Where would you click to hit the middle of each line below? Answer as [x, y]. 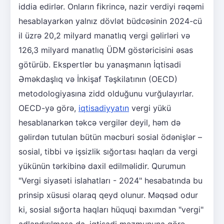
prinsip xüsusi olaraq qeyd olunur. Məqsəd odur [108, 195]
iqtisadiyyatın [104, 108]
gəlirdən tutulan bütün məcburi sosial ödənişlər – [110, 137]
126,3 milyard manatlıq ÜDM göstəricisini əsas [106, 50]
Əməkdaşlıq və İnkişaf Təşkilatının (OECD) [98, 79]
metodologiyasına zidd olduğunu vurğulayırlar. [106, 94]
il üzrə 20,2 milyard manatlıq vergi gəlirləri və [104, 36]
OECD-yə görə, [48, 108]
